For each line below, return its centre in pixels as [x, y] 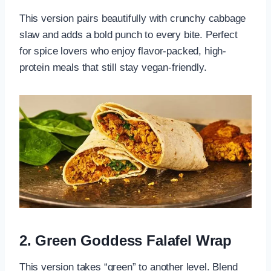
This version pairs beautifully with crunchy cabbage [133, 19]
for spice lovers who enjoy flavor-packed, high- [123, 51]
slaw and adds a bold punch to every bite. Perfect [129, 35]
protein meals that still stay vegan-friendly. [113, 68]
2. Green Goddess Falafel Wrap [126, 241]
